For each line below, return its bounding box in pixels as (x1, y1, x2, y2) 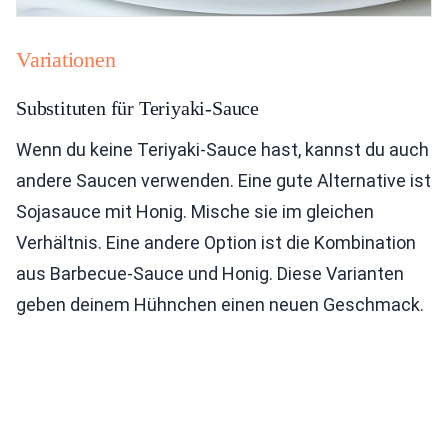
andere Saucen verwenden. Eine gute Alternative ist (16, 170, 431, 191)
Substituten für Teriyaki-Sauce (16, 97, 259, 119)
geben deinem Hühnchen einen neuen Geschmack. (16, 294, 424, 315)
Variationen (16, 47, 116, 72)
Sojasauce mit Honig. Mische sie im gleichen (16, 201, 374, 222)
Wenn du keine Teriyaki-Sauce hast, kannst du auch (16, 139, 429, 160)
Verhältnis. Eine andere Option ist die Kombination (16, 232, 416, 253)
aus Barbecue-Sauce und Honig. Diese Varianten (16, 263, 404, 284)
